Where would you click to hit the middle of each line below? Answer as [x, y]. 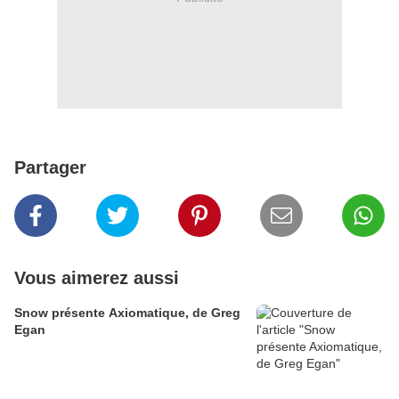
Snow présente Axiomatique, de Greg [127, 313]
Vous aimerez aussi [97, 278]
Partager [50, 167]
